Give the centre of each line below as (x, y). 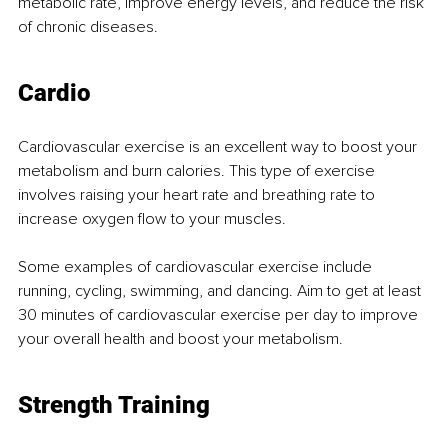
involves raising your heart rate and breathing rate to (198, 194)
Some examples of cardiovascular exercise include (197, 266)
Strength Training (114, 404)
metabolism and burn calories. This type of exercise (198, 170)
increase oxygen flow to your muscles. (152, 218)
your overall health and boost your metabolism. (180, 338)
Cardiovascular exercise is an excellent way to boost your (219, 146)
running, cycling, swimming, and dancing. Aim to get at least (221, 290)
